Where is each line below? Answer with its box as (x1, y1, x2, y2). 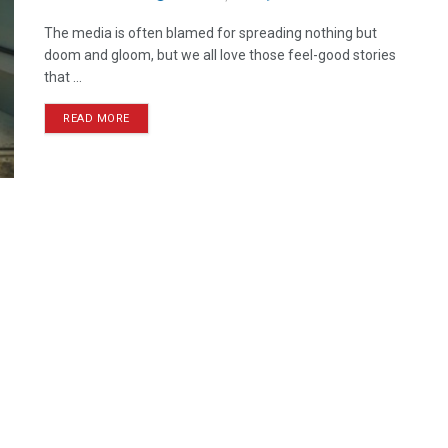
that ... (44, 69, 82, 85)
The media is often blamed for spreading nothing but (44, 25, 377, 41)
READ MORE (63, 112, 130, 125)
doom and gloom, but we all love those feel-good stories (44, 47, 396, 63)
